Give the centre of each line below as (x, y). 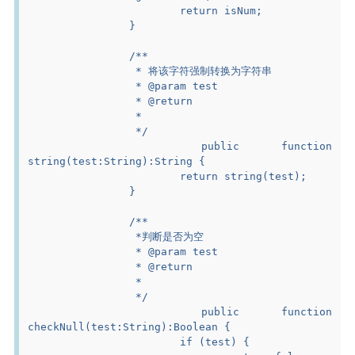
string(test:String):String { (117, 161)
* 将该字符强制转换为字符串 (201, 71)
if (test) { (215, 342)
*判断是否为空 (167, 236)
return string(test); (244, 176)
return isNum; (221, 10)
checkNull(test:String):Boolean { (130, 326)
